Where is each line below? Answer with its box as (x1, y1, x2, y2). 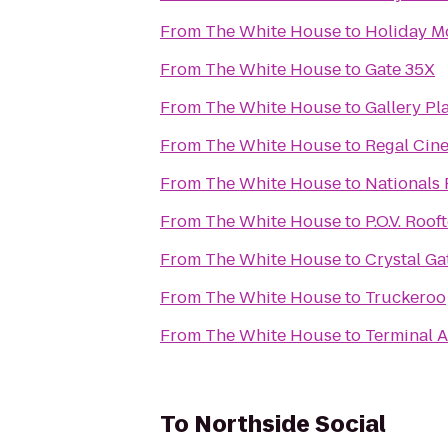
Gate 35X (365, 58, 435, 81)
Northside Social (194, 409, 386, 440)
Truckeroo (365, 286, 446, 309)
